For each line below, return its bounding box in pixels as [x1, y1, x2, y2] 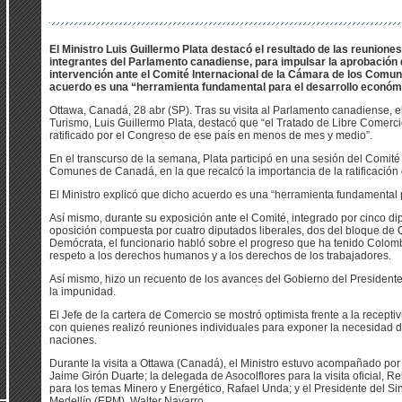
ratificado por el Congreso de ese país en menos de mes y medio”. [49, 129, 372, 142]
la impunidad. [49, 285, 116, 298]
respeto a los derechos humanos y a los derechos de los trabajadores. [49, 249, 391, 262]
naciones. [49, 334, 97, 346]
